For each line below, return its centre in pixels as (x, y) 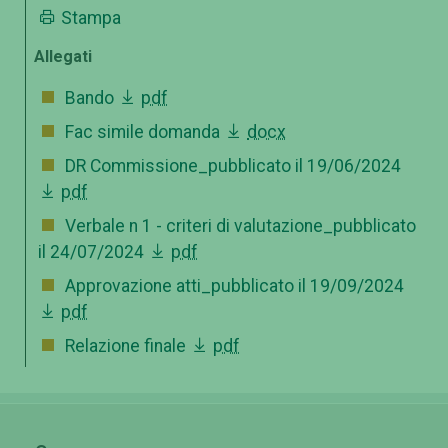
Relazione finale (127, 345)
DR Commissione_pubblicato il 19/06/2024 (233, 165)
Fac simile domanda (144, 131)
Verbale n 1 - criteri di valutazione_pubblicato (240, 225)
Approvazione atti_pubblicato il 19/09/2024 (234, 285)
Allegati (63, 56)
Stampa (91, 17)
